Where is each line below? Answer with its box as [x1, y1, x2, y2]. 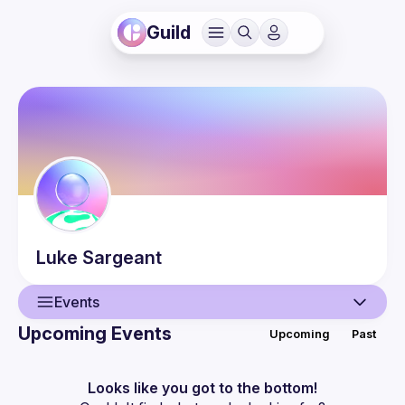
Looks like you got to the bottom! [88, 379, 317, 397]
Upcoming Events [18, 323, 172, 344]
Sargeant [82, 247, 162, 268]
